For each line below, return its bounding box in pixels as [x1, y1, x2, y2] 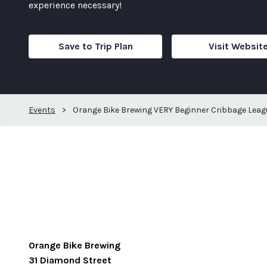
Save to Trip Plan [58, 41, 133, 52]
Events [29, 105, 55, 115]
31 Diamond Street [29, 254, 111, 266]
